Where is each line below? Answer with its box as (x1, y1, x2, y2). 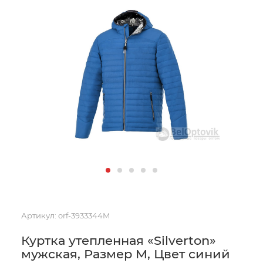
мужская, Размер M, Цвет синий (21, 247, 230, 261)
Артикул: (21, 211, 56, 220)
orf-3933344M (58, 211, 110, 220)
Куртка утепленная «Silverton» (21, 233, 216, 248)
